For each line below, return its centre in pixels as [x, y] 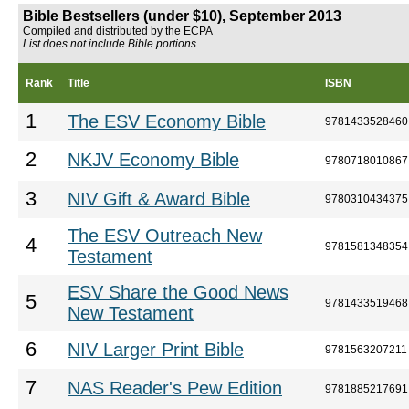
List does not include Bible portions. [111, 44]
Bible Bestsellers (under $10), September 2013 [182, 16]
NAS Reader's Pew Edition [175, 388]
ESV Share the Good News [178, 292]
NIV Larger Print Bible [156, 350]
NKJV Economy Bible [153, 160]
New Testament [131, 313]
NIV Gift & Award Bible [159, 199]
